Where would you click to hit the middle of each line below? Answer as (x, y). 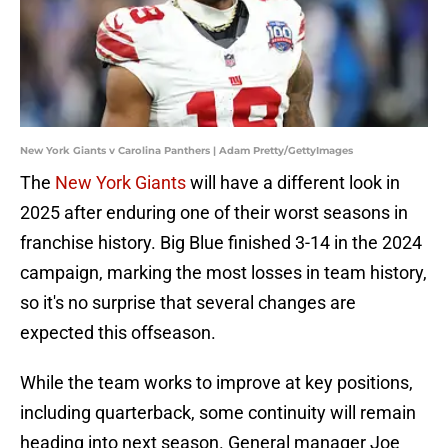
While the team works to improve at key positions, (216, 383)
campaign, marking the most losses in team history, (223, 273)
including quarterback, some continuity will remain (218, 413)
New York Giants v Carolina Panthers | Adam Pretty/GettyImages (186, 151)
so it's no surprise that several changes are (188, 303)
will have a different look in (293, 183)
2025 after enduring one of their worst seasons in (214, 213)
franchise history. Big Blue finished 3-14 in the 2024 (221, 243)
